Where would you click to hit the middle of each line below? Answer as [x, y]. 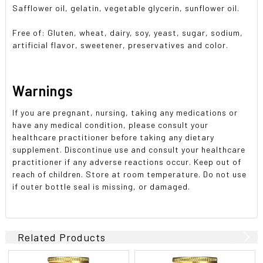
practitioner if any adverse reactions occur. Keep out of [127, 161]
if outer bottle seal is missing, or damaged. [102, 186]
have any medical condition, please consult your [111, 124]
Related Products [62, 237]
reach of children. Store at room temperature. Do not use [130, 174]
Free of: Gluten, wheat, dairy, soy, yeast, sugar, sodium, [128, 32]
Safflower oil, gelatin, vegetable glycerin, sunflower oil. [126, 8]
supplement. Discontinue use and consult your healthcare [129, 149]
